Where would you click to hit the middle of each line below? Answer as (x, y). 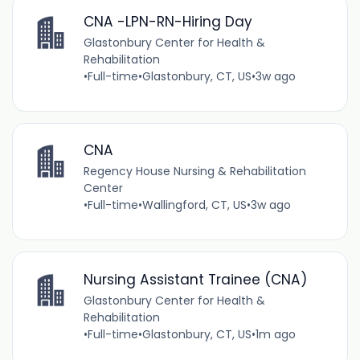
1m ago (275, 334)
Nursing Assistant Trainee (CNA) (195, 279)
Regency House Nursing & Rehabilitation (194, 172)
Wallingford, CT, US (194, 205)
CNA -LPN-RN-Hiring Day (168, 22)
